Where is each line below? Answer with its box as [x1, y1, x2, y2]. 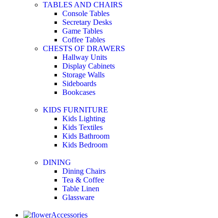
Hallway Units [62, 53, 107, 61]
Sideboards [62, 79, 96, 88]
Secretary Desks [62, 18, 112, 26]
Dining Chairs [62, 166, 106, 175]
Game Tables [62, 26, 103, 35]
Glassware [62, 193, 94, 201]
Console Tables [62, 9, 109, 18]
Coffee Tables [62, 35, 105, 44]
